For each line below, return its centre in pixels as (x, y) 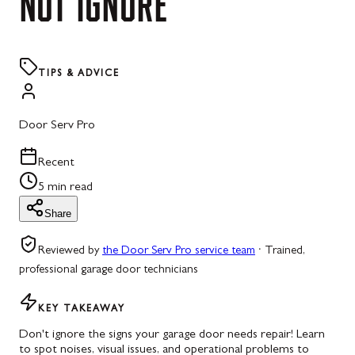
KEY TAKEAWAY (82, 310)
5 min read (65, 188)
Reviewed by (70, 252)
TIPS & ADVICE (79, 74)
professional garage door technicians (109, 271)
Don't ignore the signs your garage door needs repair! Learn (172, 335)
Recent (56, 163)
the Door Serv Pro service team (179, 252)
